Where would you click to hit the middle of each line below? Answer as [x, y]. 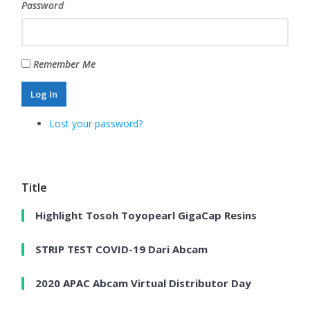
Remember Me [65, 64]
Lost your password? [96, 123]
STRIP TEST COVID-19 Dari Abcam [122, 249]
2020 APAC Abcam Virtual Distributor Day [144, 283]
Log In [44, 94]
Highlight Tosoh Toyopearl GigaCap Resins [146, 215]
